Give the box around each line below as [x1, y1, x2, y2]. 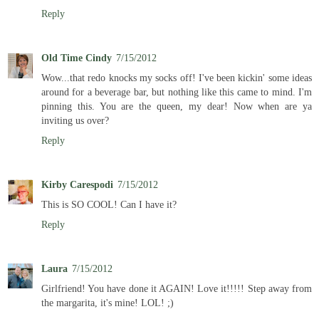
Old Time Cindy [41, 51, 112, 63]
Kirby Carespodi [41, 178, 113, 190]
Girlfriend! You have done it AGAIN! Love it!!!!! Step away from [41, 282, 312, 294]
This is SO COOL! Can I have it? [41, 198, 177, 210]
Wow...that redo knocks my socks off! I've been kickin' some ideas [41, 71, 312, 83]
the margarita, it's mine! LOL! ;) [41, 296, 174, 308]
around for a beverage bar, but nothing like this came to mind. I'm [41, 85, 312, 98]
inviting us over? [41, 114, 109, 126]
